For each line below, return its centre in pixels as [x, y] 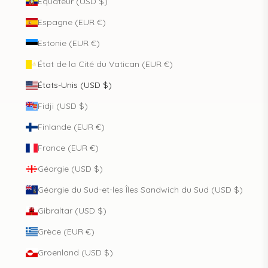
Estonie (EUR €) [68, 43]
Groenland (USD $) [75, 252]
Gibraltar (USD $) [72, 210]
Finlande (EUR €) [71, 127]
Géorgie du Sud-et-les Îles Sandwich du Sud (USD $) [140, 189]
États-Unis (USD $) [74, 85]
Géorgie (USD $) [70, 168]
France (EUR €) [68, 147]
